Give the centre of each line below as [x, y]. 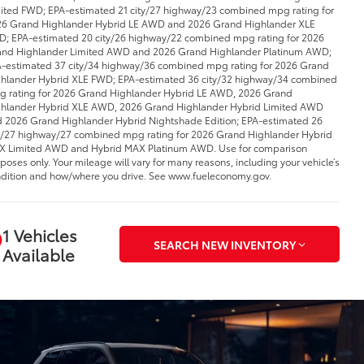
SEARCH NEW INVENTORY [224, 244]
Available [38, 254]
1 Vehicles [39, 234]
